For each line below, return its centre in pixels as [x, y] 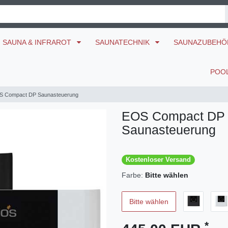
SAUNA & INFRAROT [38, 42]
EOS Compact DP [173, 116]
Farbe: [132, 175]
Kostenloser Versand [158, 160]
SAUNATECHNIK [123, 42]
